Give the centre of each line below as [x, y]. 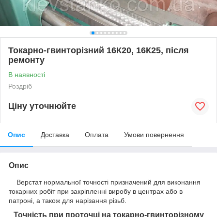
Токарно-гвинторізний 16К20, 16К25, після [99, 50]
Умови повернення [154, 134]
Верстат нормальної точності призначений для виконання [105, 182]
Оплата [97, 134]
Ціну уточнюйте [42, 106]
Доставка [55, 134]
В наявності [27, 74]
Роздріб [20, 86]
